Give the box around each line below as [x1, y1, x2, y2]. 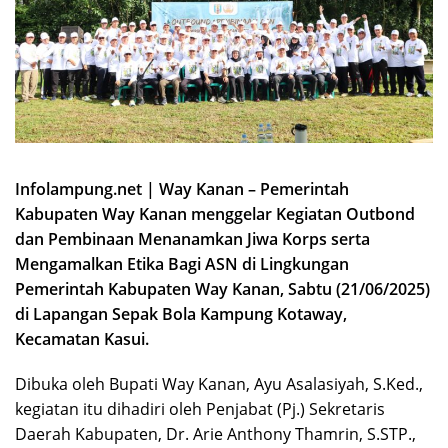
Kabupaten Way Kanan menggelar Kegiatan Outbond [15, 202, 415, 225]
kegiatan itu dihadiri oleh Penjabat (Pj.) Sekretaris [15, 397, 385, 420]
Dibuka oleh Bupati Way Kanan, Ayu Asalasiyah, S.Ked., [15, 372, 423, 395]
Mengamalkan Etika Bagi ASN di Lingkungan [15, 252, 349, 275]
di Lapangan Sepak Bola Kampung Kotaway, [15, 302, 347, 325]
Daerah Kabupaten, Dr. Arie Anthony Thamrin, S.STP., [15, 422, 416, 445]
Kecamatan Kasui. [15, 327, 149, 350]
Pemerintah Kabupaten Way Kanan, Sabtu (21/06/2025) [15, 277, 430, 300]
